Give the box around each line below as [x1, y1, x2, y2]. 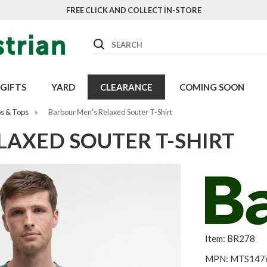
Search [94, 36, 119, 46]
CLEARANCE [100, 82, 153, 92]
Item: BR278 [205, 233, 255, 244]
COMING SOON [179, 82, 244, 92]
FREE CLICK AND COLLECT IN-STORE [66, 5, 201, 15]
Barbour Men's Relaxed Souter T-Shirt [48, 107, 172, 117]
